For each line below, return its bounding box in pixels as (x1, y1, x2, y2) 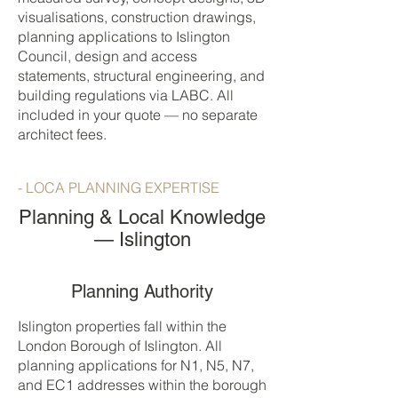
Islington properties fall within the (18, 317, 227, 335)
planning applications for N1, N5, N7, (18, 356, 254, 374)
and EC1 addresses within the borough (18, 376, 267, 394)
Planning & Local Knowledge (19, 206, 266, 228)
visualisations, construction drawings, (18, 8, 256, 26)
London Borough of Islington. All (18, 337, 222, 354)
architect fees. (18, 125, 107, 143)
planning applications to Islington (18, 28, 230, 45)
